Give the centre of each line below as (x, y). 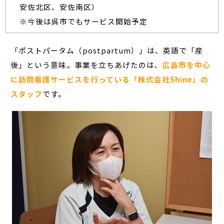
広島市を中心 (187, 64)
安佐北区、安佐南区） (59, 7)
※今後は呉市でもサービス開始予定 (83, 21)
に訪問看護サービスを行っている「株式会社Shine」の (110, 79)
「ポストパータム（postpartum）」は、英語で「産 (107, 50)
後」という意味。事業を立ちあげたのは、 (87, 64)
